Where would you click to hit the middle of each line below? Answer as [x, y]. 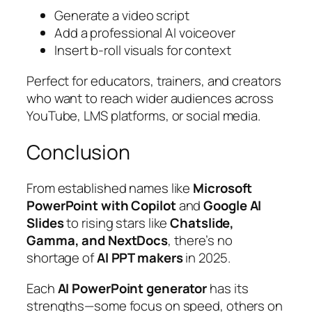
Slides [45, 223]
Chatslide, [202, 223]
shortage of [62, 258]
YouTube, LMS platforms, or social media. [143, 115]
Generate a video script [122, 16]
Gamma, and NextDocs [97, 241]
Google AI [233, 206]
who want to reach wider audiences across [150, 98]
